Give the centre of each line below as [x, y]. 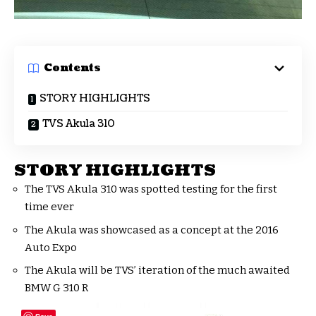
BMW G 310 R [56, 288]
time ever [49, 207]
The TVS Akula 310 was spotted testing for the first [151, 189]
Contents [72, 68]
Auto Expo [51, 247]
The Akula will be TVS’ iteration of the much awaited [157, 271]
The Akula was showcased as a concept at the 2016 [152, 230]
